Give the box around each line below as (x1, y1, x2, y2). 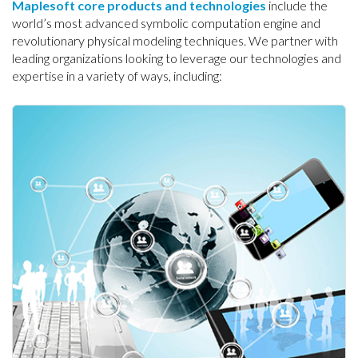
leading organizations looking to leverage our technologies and (12, 50, 341, 66)
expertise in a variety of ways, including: (12, 68, 222, 83)
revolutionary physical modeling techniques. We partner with (12, 33, 338, 48)
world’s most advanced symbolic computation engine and (12, 15, 320, 30)
